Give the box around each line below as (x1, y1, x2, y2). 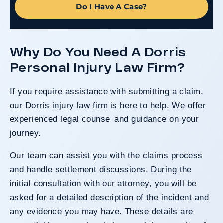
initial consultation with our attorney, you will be (10, 178, 197, 188)
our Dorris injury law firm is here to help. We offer (10, 100, 206, 110)
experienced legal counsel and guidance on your (10, 114, 199, 124)
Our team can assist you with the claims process (10, 150, 203, 160)
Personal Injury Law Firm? (10, 59, 185, 74)
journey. (10, 128, 41, 138)
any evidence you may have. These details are (10, 206, 193, 216)
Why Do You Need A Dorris (10, 44, 186, 59)
